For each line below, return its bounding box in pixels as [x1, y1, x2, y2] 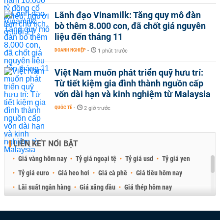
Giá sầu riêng [18, 197, 55, 205]
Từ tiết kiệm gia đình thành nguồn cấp [55, 78, 203, 88]
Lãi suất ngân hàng [18, 183, 71, 191]
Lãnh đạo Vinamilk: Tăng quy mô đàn [55, 10, 201, 20]
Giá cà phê [98, 169, 127, 177]
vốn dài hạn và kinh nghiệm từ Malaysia [55, 89, 211, 99]
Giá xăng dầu [80, 183, 115, 191]
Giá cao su [135, 197, 163, 205]
